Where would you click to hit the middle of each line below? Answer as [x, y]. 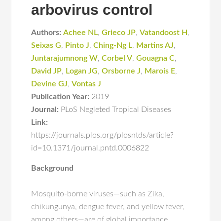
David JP [47, 71]
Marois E [160, 71]
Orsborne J [121, 71]
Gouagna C [156, 58]
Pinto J [77, 45]
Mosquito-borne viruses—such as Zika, [98, 194]
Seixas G [46, 45]
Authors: [46, 33]
